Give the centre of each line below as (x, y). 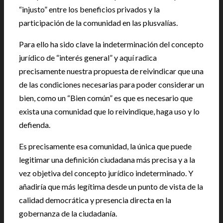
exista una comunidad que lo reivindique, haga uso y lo (109, 111)
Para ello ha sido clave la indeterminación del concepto (111, 44)
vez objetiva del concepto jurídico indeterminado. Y (106, 173)
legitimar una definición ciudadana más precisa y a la (107, 160)
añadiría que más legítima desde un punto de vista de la (111, 187)
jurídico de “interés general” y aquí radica (88, 58)
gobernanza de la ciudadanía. (68, 214)
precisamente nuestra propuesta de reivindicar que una (111, 71)
